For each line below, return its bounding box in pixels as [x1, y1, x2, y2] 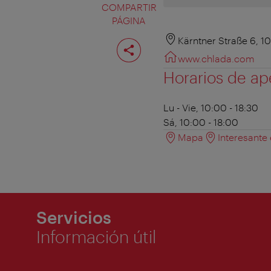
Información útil [36, 227, 156, 247]
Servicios [36, 207, 111, 227]
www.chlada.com [178, 53, 255, 65]
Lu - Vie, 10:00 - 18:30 [163, 102, 258, 114]
